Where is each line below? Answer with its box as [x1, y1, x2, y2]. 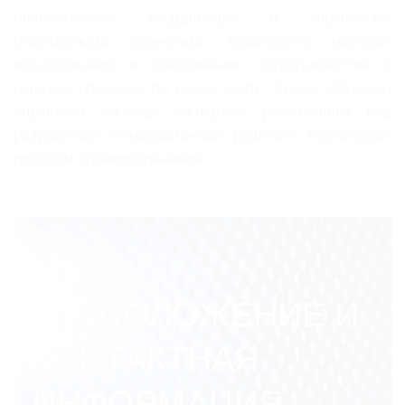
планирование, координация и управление [14, 8, 391, 26]
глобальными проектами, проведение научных [14, 32, 391, 50]
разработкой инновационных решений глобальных [14, 126, 391, 144]
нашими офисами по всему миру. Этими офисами [14, 79, 391, 97]
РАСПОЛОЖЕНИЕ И [33, 294, 360, 334]
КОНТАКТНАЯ [33, 338, 259, 378]
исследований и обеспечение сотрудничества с [14, 55, 391, 73]
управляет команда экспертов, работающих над [14, 102, 391, 120]
